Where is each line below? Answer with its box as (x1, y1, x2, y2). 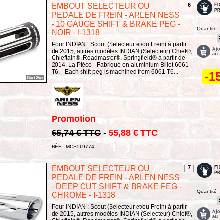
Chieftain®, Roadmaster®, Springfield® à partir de (52, 55, 185, 62)
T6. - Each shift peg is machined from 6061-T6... (52, 68, 178, 76)
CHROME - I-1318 (52, 191, 115, 200)
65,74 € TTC (52, 128, 101, 138)
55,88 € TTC (109, 128, 158, 138)
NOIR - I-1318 (52, 28, 100, 37)
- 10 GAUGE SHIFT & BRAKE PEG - (52, 20, 180, 28)
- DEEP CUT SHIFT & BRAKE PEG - (52, 182, 182, 191)
